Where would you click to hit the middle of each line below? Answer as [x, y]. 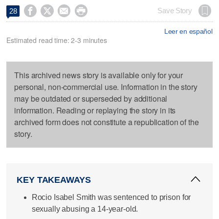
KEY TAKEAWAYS [54, 180]
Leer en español [188, 31]
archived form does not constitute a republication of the [107, 122]
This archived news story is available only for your [99, 75]
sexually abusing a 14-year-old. [85, 209]
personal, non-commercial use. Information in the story [106, 87]
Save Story [175, 11]
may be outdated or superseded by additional [91, 98]
